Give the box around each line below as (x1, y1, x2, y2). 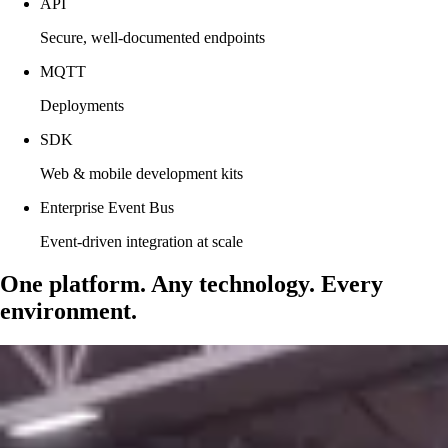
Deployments (40, 96, 124, 114)
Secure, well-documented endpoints (40, 28, 265, 46)
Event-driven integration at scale (40, 232, 243, 250)
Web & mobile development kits (40, 164, 243, 182)
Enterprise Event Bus (40, 198, 174, 216)
